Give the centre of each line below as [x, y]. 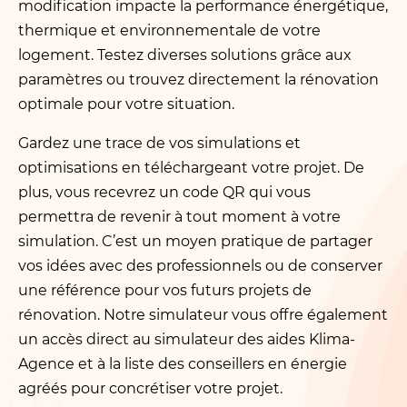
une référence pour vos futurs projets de [165, 290]
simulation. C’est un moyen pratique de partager [195, 241]
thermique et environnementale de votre [169, 30]
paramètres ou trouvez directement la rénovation [199, 79]
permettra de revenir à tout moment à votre [179, 217]
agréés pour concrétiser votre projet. [150, 388]
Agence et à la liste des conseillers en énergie [183, 364]
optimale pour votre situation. [126, 104]
